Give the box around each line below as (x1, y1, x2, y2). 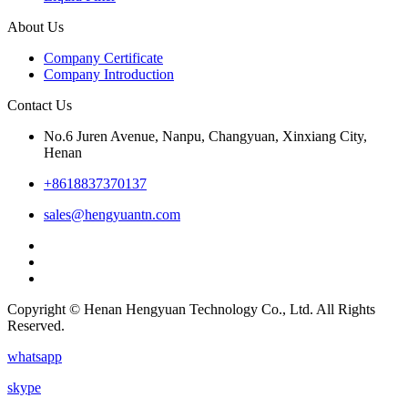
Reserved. (7, 317, 65, 333)
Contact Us (7, 97, 72, 113)
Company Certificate (44, 49, 163, 66)
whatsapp (7, 348, 62, 364)
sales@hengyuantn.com (44, 206, 180, 222)
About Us (7, 18, 64, 35)
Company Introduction (44, 66, 174, 82)
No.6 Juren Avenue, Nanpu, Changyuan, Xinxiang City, (44, 127, 367, 144)
